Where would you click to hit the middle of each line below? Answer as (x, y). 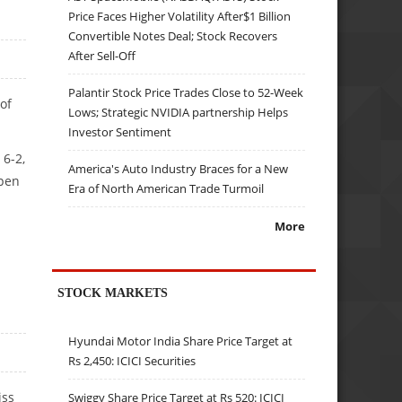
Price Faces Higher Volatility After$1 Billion (180, 16)
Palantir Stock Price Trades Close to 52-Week (186, 92)
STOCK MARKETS (113, 292)
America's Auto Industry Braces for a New (179, 168)
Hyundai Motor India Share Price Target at (181, 341)
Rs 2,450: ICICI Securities (132, 361)
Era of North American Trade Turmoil (166, 188)
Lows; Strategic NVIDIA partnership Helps (179, 112)
